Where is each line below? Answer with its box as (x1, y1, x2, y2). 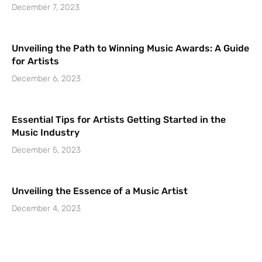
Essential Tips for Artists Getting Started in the (12, 114, 226, 126)
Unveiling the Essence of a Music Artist (12, 185, 188, 197)
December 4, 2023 (12, 204, 81, 214)
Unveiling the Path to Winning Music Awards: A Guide (12, 43, 249, 54)
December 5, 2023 (12, 145, 81, 156)
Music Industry (12, 127, 80, 139)
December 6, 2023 (12, 74, 81, 84)
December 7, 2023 (12, 2, 80, 13)
